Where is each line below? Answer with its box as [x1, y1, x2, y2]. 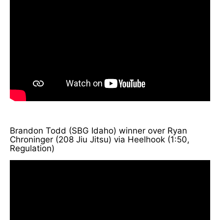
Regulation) [10, 143, 55, 153]
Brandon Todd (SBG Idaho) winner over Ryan [10, 125, 187, 136]
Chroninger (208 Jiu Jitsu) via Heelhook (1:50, [10, 134, 190, 144]
